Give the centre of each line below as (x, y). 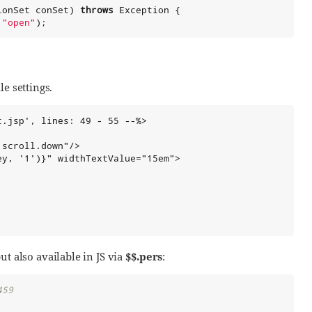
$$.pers (144, 256)
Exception (144, 10)
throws (96, 10)
